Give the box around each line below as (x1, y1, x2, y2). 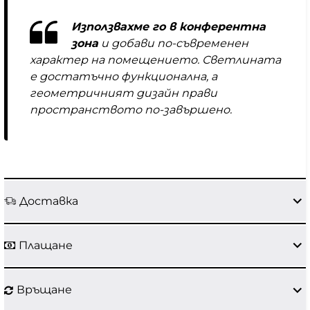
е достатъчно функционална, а (30, 70, 217, 84)
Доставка (19, 194, 78, 208)
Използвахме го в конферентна (71, 20, 266, 34)
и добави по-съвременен (98, 37, 248, 51)
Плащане (19, 238, 73, 252)
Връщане (17, 283, 72, 297)
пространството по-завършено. (30, 103, 232, 117)
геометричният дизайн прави (30, 86, 217, 100)
